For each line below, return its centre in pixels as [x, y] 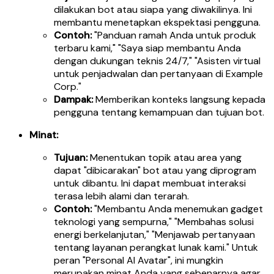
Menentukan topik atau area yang [165, 157]
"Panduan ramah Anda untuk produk [174, 35]
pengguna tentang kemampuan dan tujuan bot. [159, 112]
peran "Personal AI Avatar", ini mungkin [139, 260]
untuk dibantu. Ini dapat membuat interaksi [150, 183]
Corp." [68, 86]
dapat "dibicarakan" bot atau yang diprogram [155, 170]
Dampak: [73, 99]
